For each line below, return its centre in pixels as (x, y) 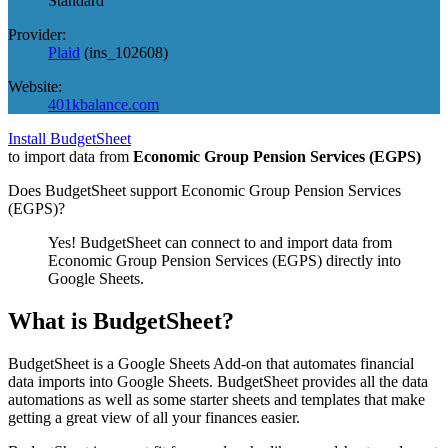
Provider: (37, 34)
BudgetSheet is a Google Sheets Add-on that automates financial (211, 363)
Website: (35, 86)
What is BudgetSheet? (121, 320)
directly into (361, 260)
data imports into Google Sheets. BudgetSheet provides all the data (218, 381)
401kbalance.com (103, 104)
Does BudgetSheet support (94, 190)
